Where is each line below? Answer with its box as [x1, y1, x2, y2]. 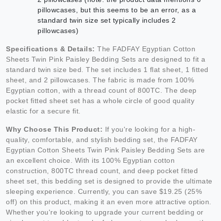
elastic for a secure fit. [6, 107, 81, 115]
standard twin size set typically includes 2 [37, 16, 176, 25]
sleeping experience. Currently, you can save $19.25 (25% [6, 187, 202, 196]
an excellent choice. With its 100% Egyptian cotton [6, 156, 175, 165]
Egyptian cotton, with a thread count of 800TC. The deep [6, 86, 197, 95]
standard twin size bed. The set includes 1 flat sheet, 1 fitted [6, 66, 209, 74]
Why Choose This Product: [6, 125, 103, 134]
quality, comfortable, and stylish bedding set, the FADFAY [6, 136, 198, 144]
